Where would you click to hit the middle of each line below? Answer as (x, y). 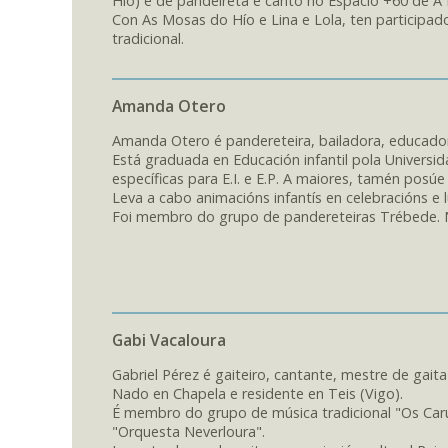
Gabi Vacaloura (169, 339)
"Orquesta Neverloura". (188, 431)
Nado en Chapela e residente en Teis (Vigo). (257, 393)
